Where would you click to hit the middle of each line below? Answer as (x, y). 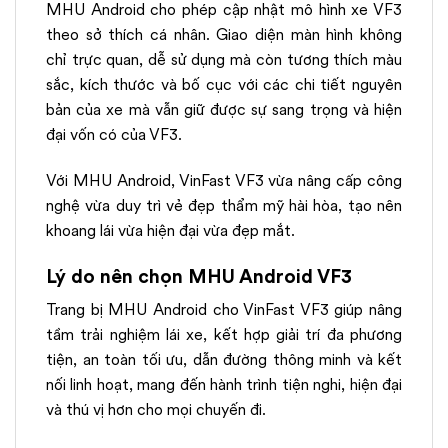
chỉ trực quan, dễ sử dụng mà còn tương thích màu (224, 60)
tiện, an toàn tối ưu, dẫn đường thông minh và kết (224, 360)
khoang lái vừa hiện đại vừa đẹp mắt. (170, 230)
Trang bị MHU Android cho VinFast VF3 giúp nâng (224, 310)
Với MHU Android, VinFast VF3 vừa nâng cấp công (224, 180)
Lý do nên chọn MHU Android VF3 (199, 275)
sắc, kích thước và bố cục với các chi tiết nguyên (224, 85)
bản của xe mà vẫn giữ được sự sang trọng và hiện (224, 110)
